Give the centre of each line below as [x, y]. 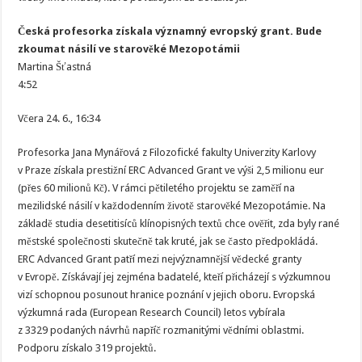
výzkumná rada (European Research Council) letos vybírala [152, 312]
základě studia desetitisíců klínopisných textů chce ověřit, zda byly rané [179, 223]
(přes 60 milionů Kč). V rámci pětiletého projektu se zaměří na [157, 188]
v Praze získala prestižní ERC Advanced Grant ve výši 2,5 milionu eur [171, 170]
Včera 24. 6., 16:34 [59, 118]
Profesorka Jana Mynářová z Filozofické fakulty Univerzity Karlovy [167, 152]
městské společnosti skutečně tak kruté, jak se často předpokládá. [168, 241]
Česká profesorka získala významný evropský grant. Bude [170, 31]
